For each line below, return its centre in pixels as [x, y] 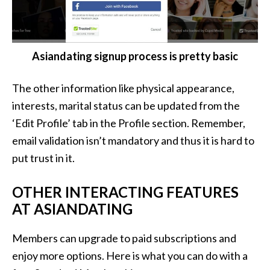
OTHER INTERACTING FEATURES [125, 192]
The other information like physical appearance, [123, 88]
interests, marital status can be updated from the [126, 106]
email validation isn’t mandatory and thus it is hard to [133, 141]
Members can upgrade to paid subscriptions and [124, 238]
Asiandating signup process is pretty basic [135, 56]
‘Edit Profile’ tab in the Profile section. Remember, [129, 123]
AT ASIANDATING [72, 209]
